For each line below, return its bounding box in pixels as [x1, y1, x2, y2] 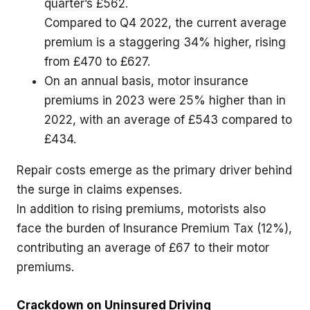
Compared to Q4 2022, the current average [44, 15, 286, 30]
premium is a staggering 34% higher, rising [44, 35, 286, 49]
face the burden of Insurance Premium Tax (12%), [16, 221, 292, 235]
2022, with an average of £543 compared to [44, 112, 292, 127]
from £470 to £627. [44, 54, 150, 69]
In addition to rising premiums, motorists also [16, 201, 266, 216]
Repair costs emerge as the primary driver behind [16, 163, 292, 177]
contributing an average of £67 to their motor [16, 240, 269, 255]
